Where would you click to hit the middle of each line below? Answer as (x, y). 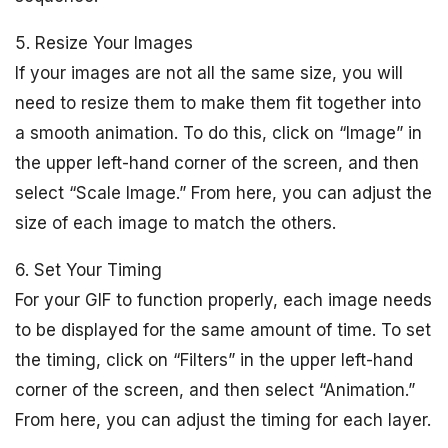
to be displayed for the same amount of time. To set (223, 330)
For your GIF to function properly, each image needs (223, 300)
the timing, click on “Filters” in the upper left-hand (214, 360)
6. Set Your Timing (88, 270)
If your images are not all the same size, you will (209, 73)
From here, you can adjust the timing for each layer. (223, 420)
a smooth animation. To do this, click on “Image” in (218, 133)
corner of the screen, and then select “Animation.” (215, 390)
